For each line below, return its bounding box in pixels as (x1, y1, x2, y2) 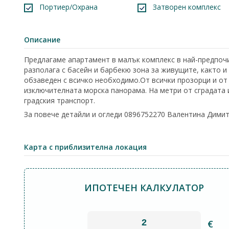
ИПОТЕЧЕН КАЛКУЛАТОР (84, 181, 204, 194)
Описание (24, 35, 60, 44)
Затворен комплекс (152, 2, 221, 12)
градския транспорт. (24, 96, 95, 105)
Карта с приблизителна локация (24, 142, 147, 152)
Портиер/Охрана (39, 2, 98, 12)
